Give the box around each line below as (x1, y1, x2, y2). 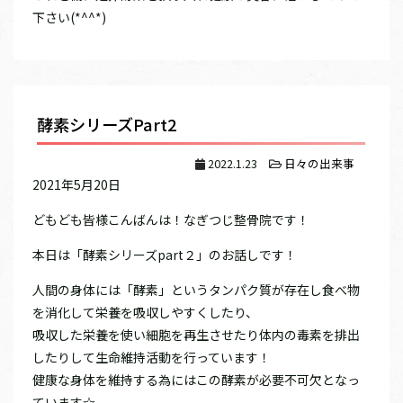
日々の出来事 (284, 155, 355, 173)
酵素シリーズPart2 (37, 112, 177, 137)
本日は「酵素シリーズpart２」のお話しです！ (32, 246, 297, 264)
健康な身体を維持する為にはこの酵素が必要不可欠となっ (32, 371, 360, 390)
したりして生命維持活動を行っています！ (32, 348, 271, 367)
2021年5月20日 (32, 175, 121, 194)
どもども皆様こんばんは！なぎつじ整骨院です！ (32, 210, 309, 229)
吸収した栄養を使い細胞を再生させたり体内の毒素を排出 (32, 326, 360, 345)
